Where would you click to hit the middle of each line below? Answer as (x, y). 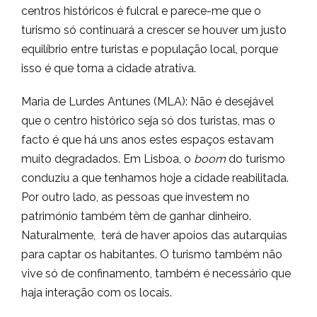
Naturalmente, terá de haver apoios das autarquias (154, 235)
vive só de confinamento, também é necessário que (156, 273)
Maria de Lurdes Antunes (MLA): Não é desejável (148, 102)
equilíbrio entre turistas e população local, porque (150, 49)
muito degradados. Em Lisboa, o (108, 159)
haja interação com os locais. (97, 293)
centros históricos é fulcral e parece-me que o (141, 11)
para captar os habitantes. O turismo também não (152, 254)
